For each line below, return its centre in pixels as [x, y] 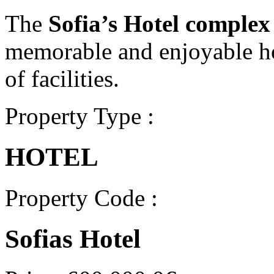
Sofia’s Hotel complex [159, 23]
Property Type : [80, 116]
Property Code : [81, 198]
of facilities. [62, 78]
